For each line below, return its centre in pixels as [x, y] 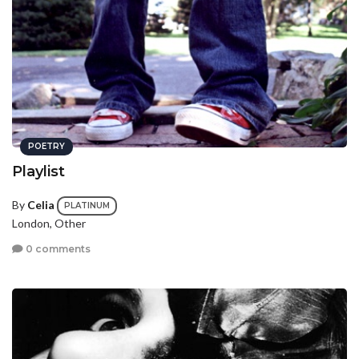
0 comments [57, 248]
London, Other [49, 224]
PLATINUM [87, 206]
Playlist [38, 172]
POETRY [46, 147]
